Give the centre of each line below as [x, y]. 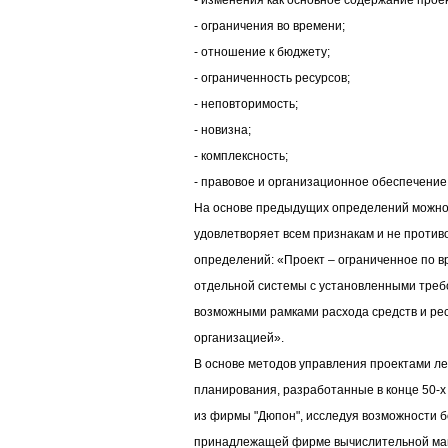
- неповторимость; [246, 104]
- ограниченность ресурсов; [272, 78]
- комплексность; [241, 156]
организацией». [239, 338]
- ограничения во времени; [269, 26]
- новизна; [222, 130]
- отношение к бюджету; [262, 52]
